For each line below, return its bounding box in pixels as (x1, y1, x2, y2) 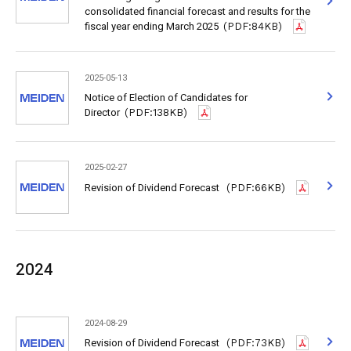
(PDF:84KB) (223, 20, 283, 33)
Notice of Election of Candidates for (84, 90, 248, 106)
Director (84, 105, 120, 121)
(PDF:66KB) (226, 181, 286, 194)
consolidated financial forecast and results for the (84, 4, 310, 20)
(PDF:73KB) (226, 337, 286, 349)
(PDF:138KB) (125, 107, 188, 119)
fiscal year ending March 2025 (84, 19, 219, 34)
